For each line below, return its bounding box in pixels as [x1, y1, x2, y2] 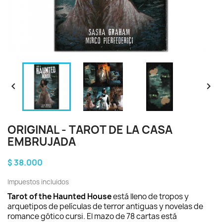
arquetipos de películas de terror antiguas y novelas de [7, 201, 203, 212]
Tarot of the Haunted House [7, 191, 111, 202]
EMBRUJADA [7, 134, 76, 149]
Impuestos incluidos [7, 177, 69, 186]
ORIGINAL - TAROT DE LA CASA [7, 122, 172, 137]
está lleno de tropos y [111, 191, 189, 202]
